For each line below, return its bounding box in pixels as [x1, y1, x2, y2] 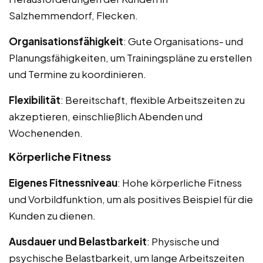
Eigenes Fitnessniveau [9, 176, 117, 189]
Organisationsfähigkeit [9, 34, 123, 48]
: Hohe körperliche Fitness [117, 176, 242, 189]
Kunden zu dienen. [9, 208, 96, 222]
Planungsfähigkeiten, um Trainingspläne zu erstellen [9, 50, 252, 64]
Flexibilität [9, 93, 60, 106]
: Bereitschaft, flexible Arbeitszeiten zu [60, 93, 245, 106]
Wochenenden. [9, 126, 83, 139]
